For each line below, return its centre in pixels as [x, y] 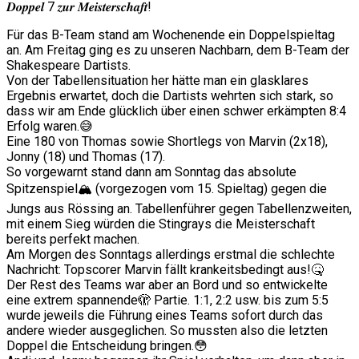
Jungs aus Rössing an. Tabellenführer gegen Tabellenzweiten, [179, 209]
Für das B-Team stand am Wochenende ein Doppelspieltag [171, 35]
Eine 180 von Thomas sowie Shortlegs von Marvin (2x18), [167, 142]
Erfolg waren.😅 [50, 127]
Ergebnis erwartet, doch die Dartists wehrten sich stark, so [170, 96]
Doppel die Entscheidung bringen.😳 [107, 346]
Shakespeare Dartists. [69, 66]
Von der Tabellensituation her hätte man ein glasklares [157, 81]
